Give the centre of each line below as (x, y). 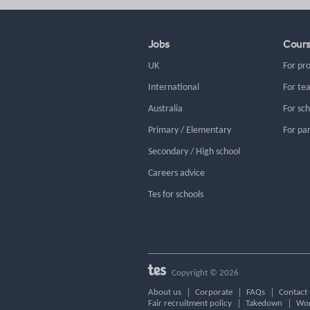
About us (165, 292)
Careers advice (176, 173)
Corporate (214, 292)
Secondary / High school (194, 152)
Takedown (264, 303)
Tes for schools (176, 194)
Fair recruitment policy (190, 303)
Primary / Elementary (190, 130)
